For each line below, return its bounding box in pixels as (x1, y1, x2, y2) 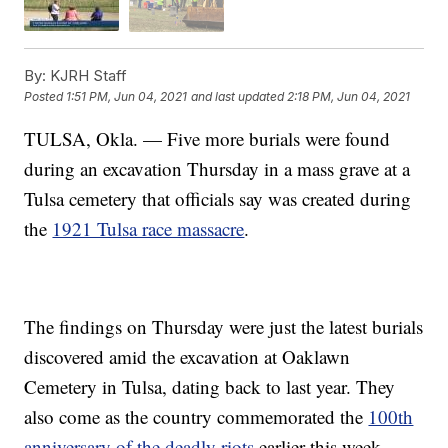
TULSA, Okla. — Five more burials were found (24, 125, 391, 151)
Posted (24, 89, 67, 105)
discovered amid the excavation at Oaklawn (24, 343, 351, 369)
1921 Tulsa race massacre (52, 215, 245, 241)
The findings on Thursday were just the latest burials (24, 313, 424, 339)
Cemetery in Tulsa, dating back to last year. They (24, 373, 396, 399)
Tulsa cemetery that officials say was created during (24, 185, 412, 211)
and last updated (191, 89, 285, 105)
